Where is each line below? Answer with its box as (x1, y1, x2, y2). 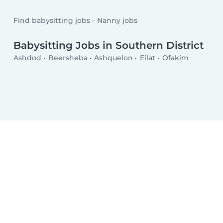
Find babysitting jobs (13, 15, 91, 25)
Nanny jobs (97, 15, 137, 25)
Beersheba (48, 53, 88, 63)
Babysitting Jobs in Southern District (13, 39, 204, 51)
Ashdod (13, 53, 42, 63)
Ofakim (162, 53, 189, 63)
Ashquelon (94, 53, 133, 63)
